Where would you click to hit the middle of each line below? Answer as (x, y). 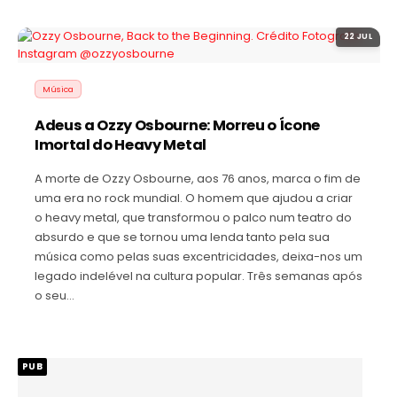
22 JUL (358, 37)
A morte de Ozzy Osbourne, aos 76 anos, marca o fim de (198, 178)
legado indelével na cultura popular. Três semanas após (198, 276)
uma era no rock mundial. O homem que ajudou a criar (194, 198)
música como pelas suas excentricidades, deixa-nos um (198, 256)
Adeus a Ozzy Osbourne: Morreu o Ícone (177, 125)
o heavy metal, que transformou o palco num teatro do (193, 217)
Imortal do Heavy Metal (121, 144)
